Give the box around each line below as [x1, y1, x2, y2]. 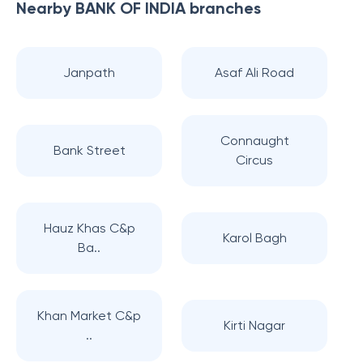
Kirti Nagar [224, 318, 285, 333]
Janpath [63, 65, 115, 80]
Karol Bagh [222, 230, 287, 246]
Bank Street [53, 143, 126, 158]
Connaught [220, 133, 289, 148]
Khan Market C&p [37, 308, 141, 323]
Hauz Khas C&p [43, 220, 135, 236]
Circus [236, 152, 273, 168]
